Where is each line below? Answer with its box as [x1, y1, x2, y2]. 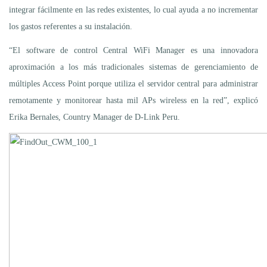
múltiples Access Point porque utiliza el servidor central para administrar [9, 79, 258, 88]
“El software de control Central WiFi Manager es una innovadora [9, 45, 258, 55]
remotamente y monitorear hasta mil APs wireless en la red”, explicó [9, 95, 258, 105]
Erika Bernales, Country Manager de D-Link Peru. [9, 112, 180, 122]
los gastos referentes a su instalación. [9, 21, 132, 31]
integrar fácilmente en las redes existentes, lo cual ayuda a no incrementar [9, 5, 258, 14]
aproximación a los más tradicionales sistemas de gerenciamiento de [9, 62, 258, 72]
